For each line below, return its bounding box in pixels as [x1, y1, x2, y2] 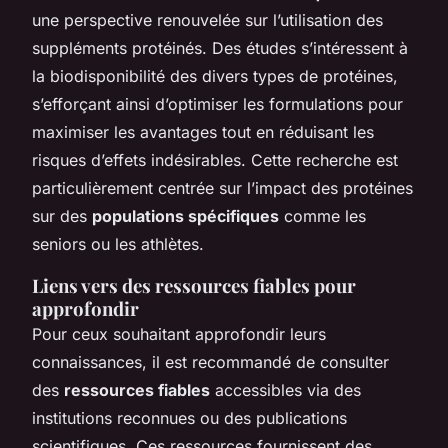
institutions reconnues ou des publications [32, 407, 347, 428]
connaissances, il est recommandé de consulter [32, 351, 389, 372]
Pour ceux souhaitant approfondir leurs [32, 323, 326, 344]
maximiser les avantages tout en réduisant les [32, 121, 374, 142]
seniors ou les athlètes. [32, 233, 204, 254]
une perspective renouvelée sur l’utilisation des [32, 9, 383, 30]
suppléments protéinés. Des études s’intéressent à [32, 37, 408, 58]
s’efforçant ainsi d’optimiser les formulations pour [32, 93, 403, 114]
